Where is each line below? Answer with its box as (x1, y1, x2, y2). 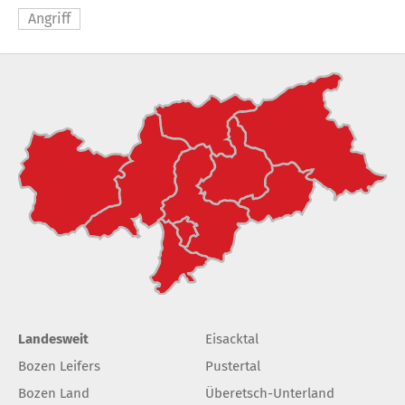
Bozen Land (18, 384, 89, 401)
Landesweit (18, 330, 89, 347)
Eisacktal (205, 330, 259, 347)
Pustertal (205, 357, 260, 374)
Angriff (28, 9, 71, 27)
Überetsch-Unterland (205, 384, 334, 401)
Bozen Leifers (18, 357, 100, 374)
